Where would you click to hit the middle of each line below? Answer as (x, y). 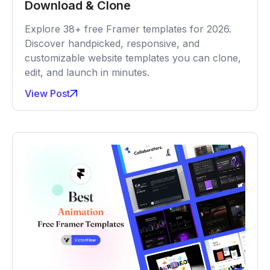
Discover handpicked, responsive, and (112, 44)
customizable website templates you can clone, (133, 58)
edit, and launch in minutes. (87, 73)
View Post (48, 94)
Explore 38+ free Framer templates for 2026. (128, 29)
